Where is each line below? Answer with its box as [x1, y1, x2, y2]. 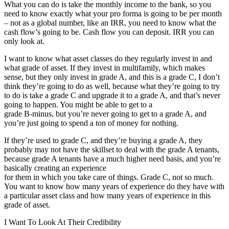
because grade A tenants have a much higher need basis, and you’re [4, 154, 221, 163]
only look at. [4, 36, 44, 45]
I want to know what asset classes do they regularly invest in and [4, 54, 212, 63]
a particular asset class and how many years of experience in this [4, 191, 211, 200]
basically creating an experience [4, 163, 106, 172]
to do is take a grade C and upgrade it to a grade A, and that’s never [4, 90, 220, 100]
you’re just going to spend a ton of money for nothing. [4, 118, 178, 127]
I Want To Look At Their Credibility [4, 217, 121, 226]
